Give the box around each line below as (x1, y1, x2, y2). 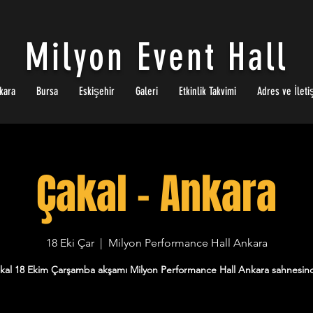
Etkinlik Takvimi (178, 85, 236, 98)
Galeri (135, 85, 158, 98)
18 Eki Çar (45, 236, 94, 249)
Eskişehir (78, 85, 115, 98)
